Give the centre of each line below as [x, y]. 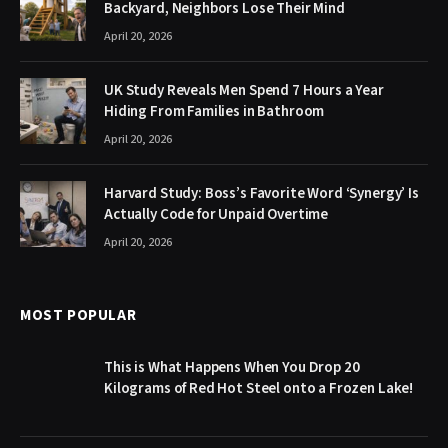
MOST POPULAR [78, 315]
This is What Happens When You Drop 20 [232, 367]
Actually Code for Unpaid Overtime [216, 214]
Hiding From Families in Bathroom [214, 111]
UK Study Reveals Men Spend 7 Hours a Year [244, 90]
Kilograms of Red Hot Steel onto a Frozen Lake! [259, 388]
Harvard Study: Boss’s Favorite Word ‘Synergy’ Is [261, 193]
